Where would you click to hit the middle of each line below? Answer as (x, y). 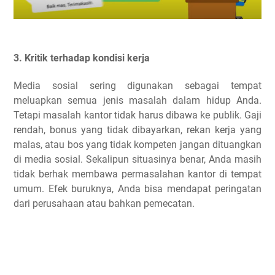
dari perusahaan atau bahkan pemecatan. (104, 204)
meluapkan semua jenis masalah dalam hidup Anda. (137, 101)
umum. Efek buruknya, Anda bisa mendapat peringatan (137, 189)
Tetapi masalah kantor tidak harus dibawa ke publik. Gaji (137, 115)
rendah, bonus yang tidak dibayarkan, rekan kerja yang (137, 130)
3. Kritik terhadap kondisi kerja (82, 58)
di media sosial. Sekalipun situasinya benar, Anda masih (137, 160)
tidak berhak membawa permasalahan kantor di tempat (137, 174)
